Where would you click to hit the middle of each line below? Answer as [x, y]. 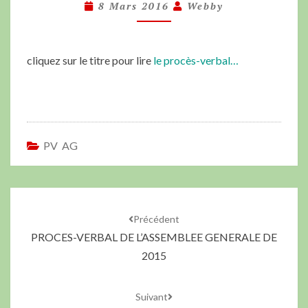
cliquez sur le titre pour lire [90, 60]
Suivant [152, 297]
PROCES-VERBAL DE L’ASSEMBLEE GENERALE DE [154, 237]
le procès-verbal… [196, 60]
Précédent [156, 219]
